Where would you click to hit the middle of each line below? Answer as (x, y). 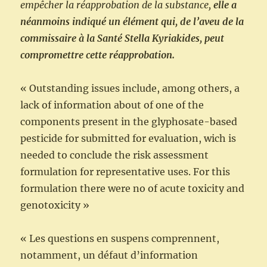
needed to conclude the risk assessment (115, 155)
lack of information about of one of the (112, 105)
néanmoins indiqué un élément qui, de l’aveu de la (132, 22)
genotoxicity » (55, 205)
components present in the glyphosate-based (129, 122)
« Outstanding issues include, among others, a (130, 89)
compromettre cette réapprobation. (98, 55)
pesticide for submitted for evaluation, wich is (128, 139)
